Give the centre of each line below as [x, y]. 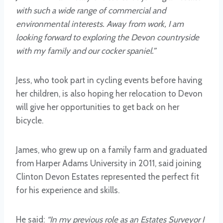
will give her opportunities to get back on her [98, 107]
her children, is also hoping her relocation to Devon [109, 94]
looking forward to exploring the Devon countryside [108, 38]
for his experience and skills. [68, 190]
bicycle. [30, 121]
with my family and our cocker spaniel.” [86, 51]
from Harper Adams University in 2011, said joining [109, 164]
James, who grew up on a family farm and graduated [111, 150]
